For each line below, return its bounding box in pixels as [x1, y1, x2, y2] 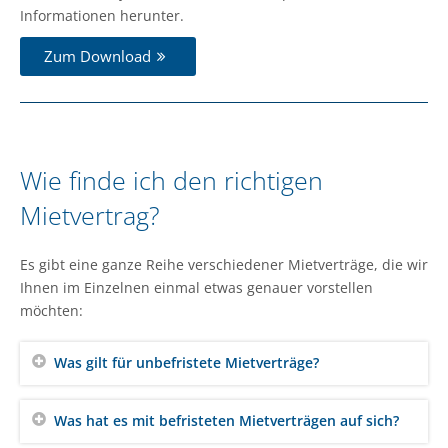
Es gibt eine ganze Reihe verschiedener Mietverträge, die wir [20, 254, 428, 274]
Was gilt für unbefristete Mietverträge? [54, 352, 319, 372]
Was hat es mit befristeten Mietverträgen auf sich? [54, 410, 399, 430]
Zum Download [44, 45, 151, 66]
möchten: [20, 300, 83, 320]
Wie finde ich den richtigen [20, 162, 323, 197]
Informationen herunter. [20, 5, 184, 25]
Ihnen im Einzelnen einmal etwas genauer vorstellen [20, 277, 373, 297]
